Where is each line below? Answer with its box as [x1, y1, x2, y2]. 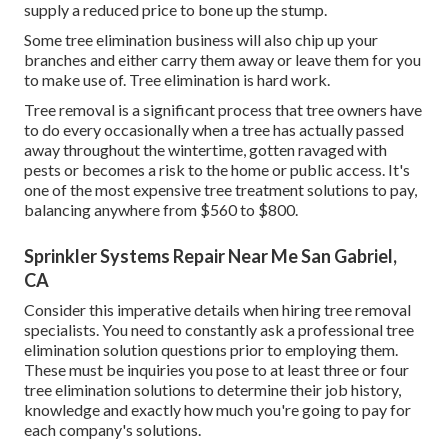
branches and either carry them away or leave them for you [24, 50, 421, 70]
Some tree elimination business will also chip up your [24, 30, 378, 50]
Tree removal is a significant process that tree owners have [24, 100, 422, 120]
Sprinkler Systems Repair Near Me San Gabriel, [24, 245, 397, 268]
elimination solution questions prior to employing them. [24, 340, 398, 360]
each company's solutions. [24, 420, 201, 440]
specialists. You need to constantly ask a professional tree [24, 320, 414, 340]
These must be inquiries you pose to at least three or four [24, 360, 409, 380]
